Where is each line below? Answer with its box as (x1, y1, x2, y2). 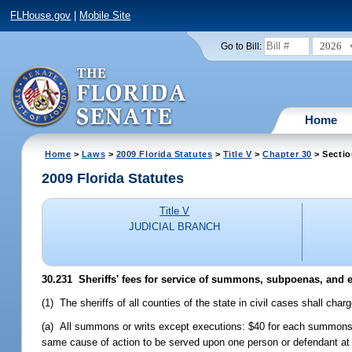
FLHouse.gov (10, 9, 71, 22)
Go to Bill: (220, 41, 262, 51)
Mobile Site (79, 9, 131, 22)
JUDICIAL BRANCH (129, 221, 221, 233)
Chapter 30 (262, 148, 312, 159)
